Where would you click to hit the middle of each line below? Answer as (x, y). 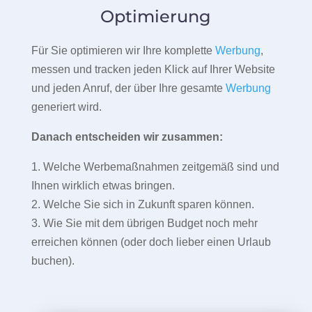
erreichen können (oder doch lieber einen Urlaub (151, 242)
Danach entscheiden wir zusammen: (127, 137)
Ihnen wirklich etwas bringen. (103, 186)
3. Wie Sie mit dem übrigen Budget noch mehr (144, 224)
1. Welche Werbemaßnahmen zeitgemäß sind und (155, 167)
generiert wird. (66, 107)
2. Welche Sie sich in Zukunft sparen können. (142, 205)
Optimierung (156, 17)
